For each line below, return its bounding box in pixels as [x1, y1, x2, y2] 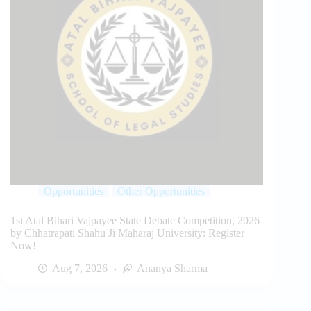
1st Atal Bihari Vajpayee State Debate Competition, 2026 [10, 215, 260, 227]
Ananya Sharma [137, 262, 208, 275]
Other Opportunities [117, 185, 205, 198]
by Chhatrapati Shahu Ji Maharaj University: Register [10, 227, 244, 239]
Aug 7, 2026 [52, 262, 108, 275]
